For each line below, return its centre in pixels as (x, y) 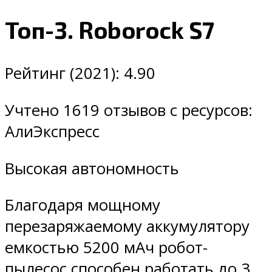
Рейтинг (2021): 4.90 (80, 73)
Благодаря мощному (83, 205)
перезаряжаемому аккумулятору (127, 226)
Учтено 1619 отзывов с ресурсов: (129, 110)
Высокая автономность (92, 168)
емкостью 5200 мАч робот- (106, 248)
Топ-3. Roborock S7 (110, 29)
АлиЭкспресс (52, 132)
